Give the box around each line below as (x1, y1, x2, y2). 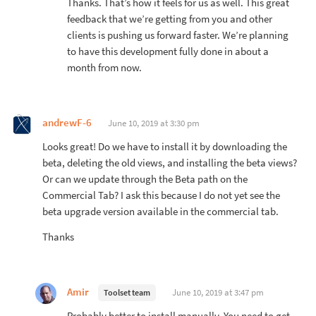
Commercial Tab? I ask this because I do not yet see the (42, 188, 280, 202)
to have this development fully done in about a (67, 44, 269, 58)
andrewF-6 (42, 116, 92, 129)
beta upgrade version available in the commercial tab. (42, 205, 279, 218)
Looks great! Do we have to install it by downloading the (42, 140, 287, 153)
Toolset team (104, 286, 150, 298)
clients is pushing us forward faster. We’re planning (67, 28, 288, 42)
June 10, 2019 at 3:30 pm (108, 116, 200, 129)
